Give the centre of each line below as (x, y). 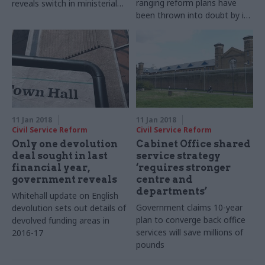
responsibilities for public (59, 15)
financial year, (51, 167)
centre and (165, 179)
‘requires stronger (184, 167)
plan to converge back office (191, 219)
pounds (151, 244)
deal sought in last (60, 156)
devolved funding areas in (61, 220)
